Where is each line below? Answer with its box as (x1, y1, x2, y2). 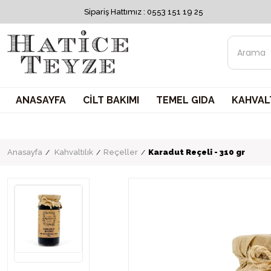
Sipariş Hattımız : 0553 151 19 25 (83, 7, 203, 16)
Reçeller (103, 148, 138, 157)
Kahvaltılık (54, 148, 93, 157)
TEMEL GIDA (156, 94, 215, 106)
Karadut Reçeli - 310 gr (148, 148, 245, 157)
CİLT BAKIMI (83, 94, 139, 106)
